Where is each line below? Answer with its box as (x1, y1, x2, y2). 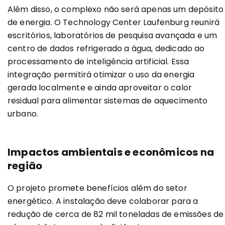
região (8, 159, 43, 173)
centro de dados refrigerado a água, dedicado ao (8, 43, 205, 55)
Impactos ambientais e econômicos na (8, 145, 214, 160)
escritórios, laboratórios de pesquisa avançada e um (8, 30, 217, 42)
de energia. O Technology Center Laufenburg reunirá (8, 17, 220, 29)
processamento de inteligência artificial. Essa (8, 56, 189, 68)
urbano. (8, 108, 39, 120)
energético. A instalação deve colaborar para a (8, 195, 198, 207)
